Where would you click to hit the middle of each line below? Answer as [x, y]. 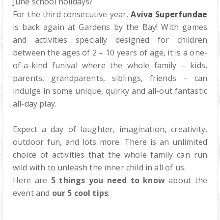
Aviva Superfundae [169, 14]
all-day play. [35, 104]
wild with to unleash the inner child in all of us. [100, 168]
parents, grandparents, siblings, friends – [104, 78]
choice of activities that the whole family [95, 155]
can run [192, 155]
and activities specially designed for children [110, 40]
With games [184, 27]
